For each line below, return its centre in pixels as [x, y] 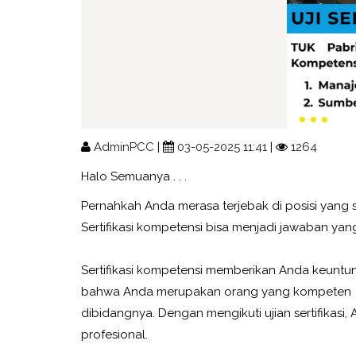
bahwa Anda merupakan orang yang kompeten [216, 291]
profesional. [114, 334]
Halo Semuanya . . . [134, 176]
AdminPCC [124, 147]
